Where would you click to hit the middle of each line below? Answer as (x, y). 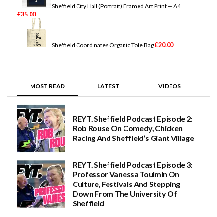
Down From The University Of (125, 193)
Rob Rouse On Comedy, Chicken (128, 128)
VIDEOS (170, 86)
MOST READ (47, 86)
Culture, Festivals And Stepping (127, 184)
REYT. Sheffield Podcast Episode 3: (133, 164)
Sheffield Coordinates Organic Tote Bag (103, 45)
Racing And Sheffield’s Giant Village (133, 138)
